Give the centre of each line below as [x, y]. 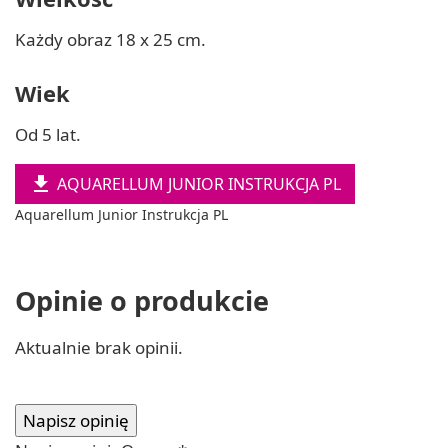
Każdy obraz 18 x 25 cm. [110, 39]
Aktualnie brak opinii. [99, 348]
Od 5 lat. [48, 135]
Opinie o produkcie [142, 300]
